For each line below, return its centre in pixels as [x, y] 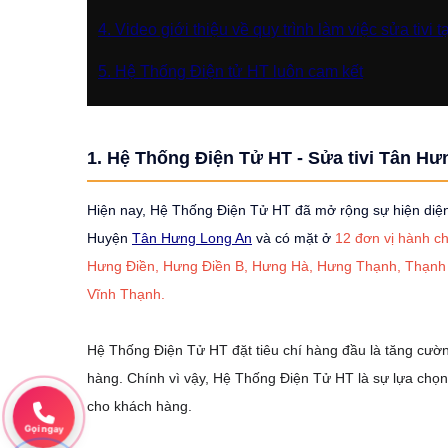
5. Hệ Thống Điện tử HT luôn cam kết [230, 72]
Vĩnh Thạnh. [126, 294]
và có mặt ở [291, 238]
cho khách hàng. [139, 406]
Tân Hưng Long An [192, 238]
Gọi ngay [42, 428]
